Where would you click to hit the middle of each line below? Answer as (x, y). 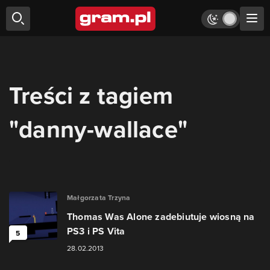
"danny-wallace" (98, 129)
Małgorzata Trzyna (99, 197)
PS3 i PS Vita (96, 231)
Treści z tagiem (91, 95)
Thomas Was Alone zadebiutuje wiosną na (161, 217)
